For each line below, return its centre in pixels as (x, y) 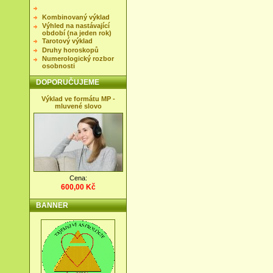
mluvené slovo (78, 106)
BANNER (52, 205)
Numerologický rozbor (78, 58)
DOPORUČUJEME (68, 82)
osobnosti (58, 66)
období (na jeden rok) (77, 33)
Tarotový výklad (67, 41)
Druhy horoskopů (70, 50)
